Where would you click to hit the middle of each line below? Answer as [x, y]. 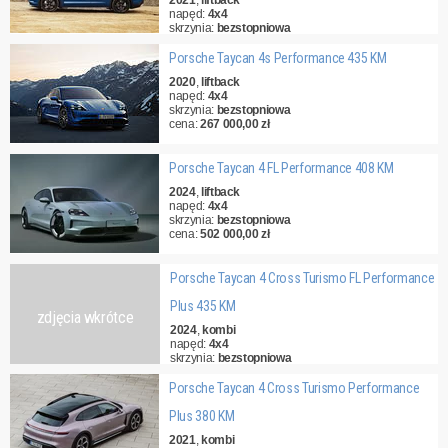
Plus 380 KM [202, 416]
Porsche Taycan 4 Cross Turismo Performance [294, 388]
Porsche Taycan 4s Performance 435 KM [278, 58]
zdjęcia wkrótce [85, 317]
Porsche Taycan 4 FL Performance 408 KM [281, 168]
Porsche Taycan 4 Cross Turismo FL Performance [302, 278]
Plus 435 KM [203, 306]
